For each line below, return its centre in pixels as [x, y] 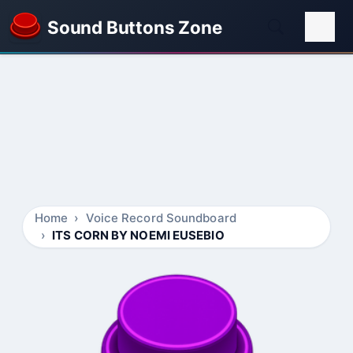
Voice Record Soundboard [161, 218]
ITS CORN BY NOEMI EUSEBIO [138, 235]
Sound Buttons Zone [135, 27]
